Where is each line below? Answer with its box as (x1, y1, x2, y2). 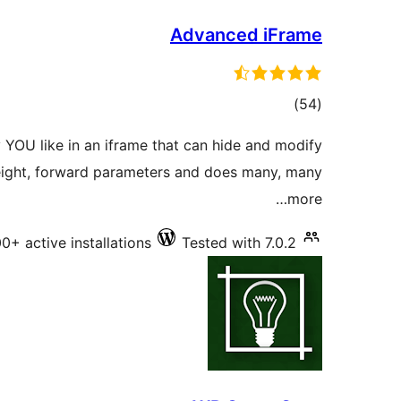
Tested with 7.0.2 (182, 234, 296, 252)
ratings (253, 121, 300, 140)
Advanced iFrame (170, 24, 322, 47)
